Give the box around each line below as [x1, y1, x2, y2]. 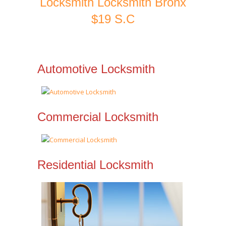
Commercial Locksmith [37, 110, 158, 124]
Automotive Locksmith [37, 62, 155, 76]
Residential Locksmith [37, 158, 153, 172]
